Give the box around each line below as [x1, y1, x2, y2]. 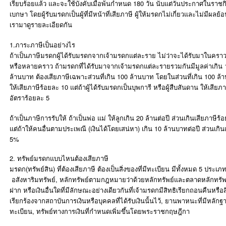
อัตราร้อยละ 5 [10, 93, 49, 102]
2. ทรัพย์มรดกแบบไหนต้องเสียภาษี [10, 153, 108, 163]
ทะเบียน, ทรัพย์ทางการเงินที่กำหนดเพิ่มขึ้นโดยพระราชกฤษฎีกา [10, 206, 190, 216]
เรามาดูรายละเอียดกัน [10, 20, 72, 29]
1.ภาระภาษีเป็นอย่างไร [10, 40, 75, 49]
